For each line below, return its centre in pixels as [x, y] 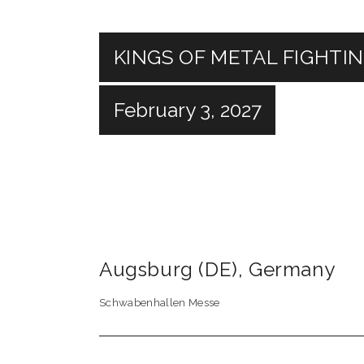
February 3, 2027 [187, 110]
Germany [292, 269]
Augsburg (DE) [169, 269]
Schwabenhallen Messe [160, 303]
